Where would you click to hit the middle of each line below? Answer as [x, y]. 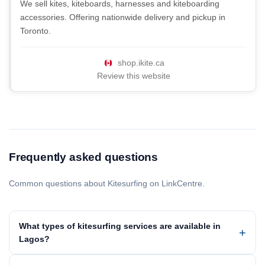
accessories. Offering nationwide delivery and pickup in [123, 17]
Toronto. [35, 31]
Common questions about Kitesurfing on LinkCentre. [107, 183]
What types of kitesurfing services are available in [120, 226]
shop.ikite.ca [141, 63]
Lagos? [34, 239]
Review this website [133, 76]
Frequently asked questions [84, 157]
